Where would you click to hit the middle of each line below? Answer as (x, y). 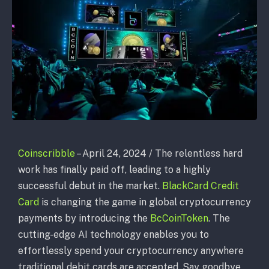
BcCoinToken (179, 218)
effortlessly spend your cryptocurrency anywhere (131, 250)
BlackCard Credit (201, 186)
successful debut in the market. (90, 186)
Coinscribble (47, 153)
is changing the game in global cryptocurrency (145, 202)
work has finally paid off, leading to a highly (114, 169)
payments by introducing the (84, 218)
